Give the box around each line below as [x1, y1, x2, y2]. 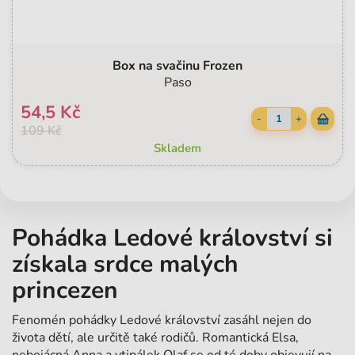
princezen [12, 274, 118, 307]
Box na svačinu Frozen [113, 57, 242, 75]
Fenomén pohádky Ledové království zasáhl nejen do [12, 311, 311, 330]
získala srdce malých [12, 248, 239, 281]
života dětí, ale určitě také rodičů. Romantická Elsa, [12, 329, 299, 347]
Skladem [154, 140, 201, 157]
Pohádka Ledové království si [12, 222, 333, 255]
